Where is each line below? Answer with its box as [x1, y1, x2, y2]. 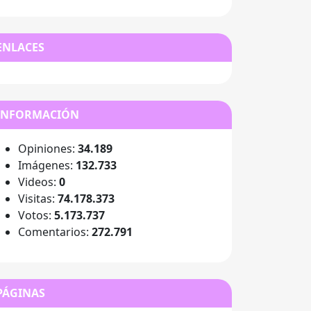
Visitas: [18, 191, 58, 206]
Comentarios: [18, 224, 92, 239]
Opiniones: [18, 141, 78, 156]
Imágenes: [18, 158, 76, 173]
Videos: [18, 174, 59, 190]
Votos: [18, 208, 54, 223]
